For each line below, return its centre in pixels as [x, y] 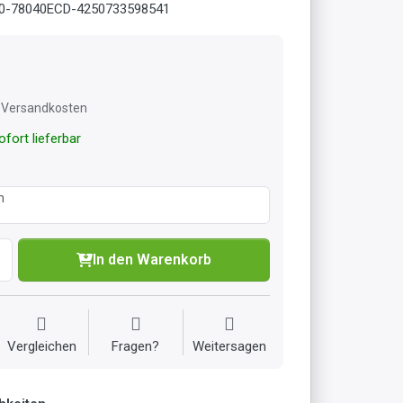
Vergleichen [41, 346]
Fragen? [136, 346]
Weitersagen [230, 346]
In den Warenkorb [152, 259]
